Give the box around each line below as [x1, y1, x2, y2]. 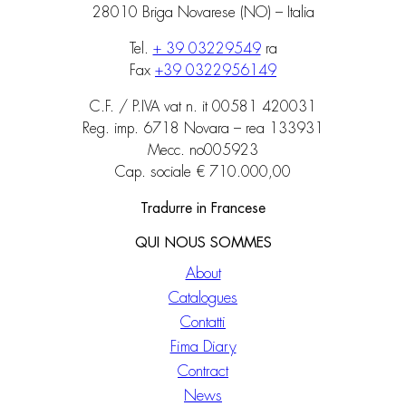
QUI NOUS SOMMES [134, 236, 272, 251]
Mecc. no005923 [148, 143, 258, 159]
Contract [178, 363, 228, 380]
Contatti [180, 314, 226, 331]
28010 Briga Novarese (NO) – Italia [92, 5, 314, 21]
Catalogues [169, 290, 237, 306]
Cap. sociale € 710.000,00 [115, 165, 291, 180]
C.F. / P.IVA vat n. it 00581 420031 [90, 100, 316, 115]
